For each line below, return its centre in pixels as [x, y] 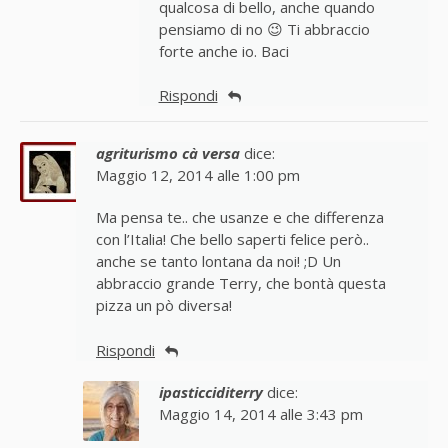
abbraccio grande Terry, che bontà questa [241, 284]
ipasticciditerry [210, 392]
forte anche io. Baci [223, 51]
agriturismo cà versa [168, 154]
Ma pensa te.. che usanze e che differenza [240, 218]
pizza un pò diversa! [164, 306]
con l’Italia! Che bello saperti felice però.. [232, 240]
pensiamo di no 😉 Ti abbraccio [264, 29]
